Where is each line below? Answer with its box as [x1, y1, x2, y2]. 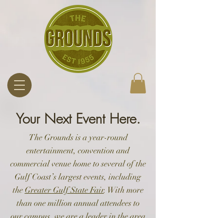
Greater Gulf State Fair [24, 184, 104, 195]
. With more [104, 184, 144, 195]
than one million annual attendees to [16, 198, 140, 208]
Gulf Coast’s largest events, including [15, 171, 141, 182]
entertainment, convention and [26, 145, 129, 156]
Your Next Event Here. [16, 109, 141, 127]
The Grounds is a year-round [28, 132, 127, 143]
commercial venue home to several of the [10, 158, 146, 169]
